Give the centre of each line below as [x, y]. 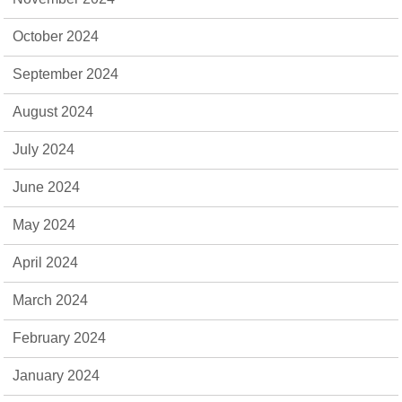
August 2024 [53, 112]
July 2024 [44, 149]
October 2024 [56, 36]
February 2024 [60, 338]
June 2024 [47, 187]
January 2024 [57, 376]
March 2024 [51, 300]
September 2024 [66, 74]
